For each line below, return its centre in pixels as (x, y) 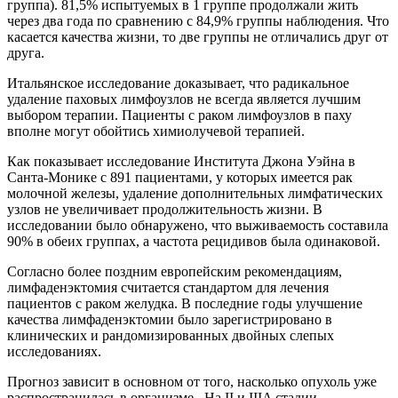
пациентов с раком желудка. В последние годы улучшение (185, 303)
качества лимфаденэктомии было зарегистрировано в (170, 319)
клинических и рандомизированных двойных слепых (171, 335)
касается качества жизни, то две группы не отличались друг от (198, 36)
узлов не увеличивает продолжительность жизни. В (165, 209)
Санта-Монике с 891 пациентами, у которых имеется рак (180, 177)
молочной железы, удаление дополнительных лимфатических (195, 193)
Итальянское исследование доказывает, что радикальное (178, 83)
